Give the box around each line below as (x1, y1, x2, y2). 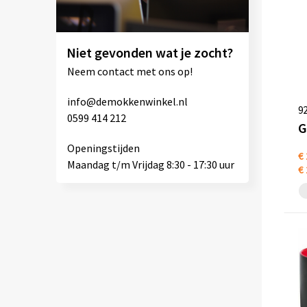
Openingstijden (66, 141, 140, 156)
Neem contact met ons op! (66, 64, 193, 79)
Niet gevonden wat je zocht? (66, 44, 233, 62)
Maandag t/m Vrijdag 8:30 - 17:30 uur (66, 158, 234, 172)
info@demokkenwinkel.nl (66, 95, 188, 109)
